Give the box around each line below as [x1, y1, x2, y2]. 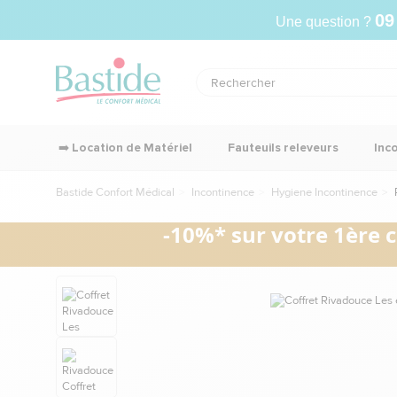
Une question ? [275, 13, 375, 29]
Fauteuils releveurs [228, 140, 339, 155]
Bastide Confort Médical [56, 185, 175, 200]
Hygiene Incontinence [271, 185, 378, 200]
